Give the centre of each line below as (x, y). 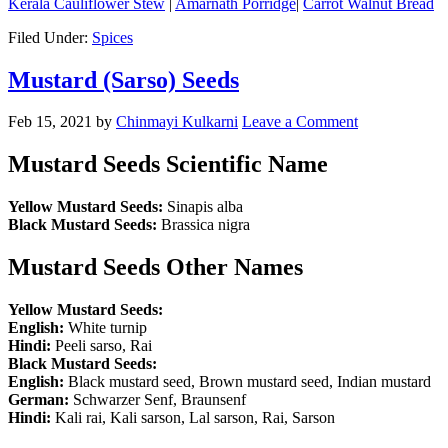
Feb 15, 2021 (50, 122)
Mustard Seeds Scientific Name (168, 164)
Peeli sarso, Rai (103, 346)
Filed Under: (50, 37)
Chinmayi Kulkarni (177, 122)
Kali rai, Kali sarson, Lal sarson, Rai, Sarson (195, 418)
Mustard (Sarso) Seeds (123, 79)
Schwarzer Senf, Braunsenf (159, 400)
